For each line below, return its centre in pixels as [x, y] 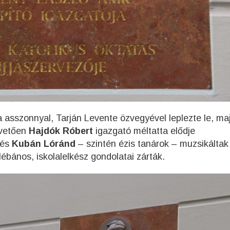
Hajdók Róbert [62, 131]
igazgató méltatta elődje [145, 131]
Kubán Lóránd [44, 144]
